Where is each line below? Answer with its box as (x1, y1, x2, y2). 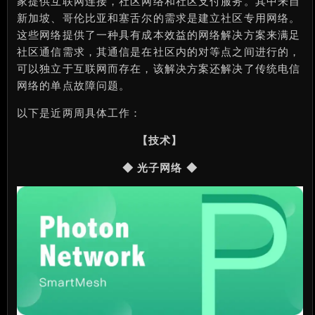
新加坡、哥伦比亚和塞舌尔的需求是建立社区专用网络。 (17, 11, 301, 25)
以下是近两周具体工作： (17, 105, 142, 120)
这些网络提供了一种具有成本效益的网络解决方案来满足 (17, 27, 301, 42)
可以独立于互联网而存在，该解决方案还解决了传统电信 (17, 61, 301, 76)
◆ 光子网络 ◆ (122, 160, 198, 175)
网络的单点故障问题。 (17, 78, 131, 93)
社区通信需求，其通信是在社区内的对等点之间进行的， (17, 44, 301, 59)
